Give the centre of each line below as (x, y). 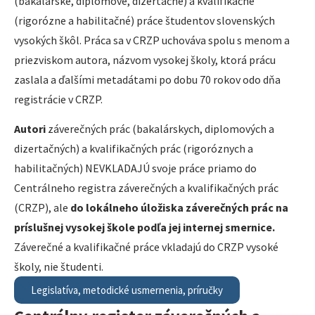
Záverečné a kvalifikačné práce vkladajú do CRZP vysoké (146, 247)
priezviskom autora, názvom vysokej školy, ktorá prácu (145, 60)
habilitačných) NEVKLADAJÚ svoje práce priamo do (135, 168)
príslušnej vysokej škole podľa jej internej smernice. (144, 227)
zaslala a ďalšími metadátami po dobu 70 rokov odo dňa (147, 79)
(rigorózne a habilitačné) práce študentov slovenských (144, 20)
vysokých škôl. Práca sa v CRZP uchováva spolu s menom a (152, 40)
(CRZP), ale (42, 208)
